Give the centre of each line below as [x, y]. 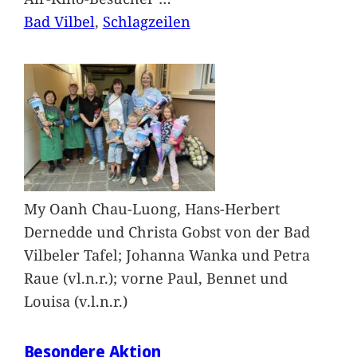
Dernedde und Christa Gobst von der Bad [167, 231]
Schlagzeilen [146, 22]
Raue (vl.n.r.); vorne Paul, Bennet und [155, 277]
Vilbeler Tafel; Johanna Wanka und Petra [167, 254]
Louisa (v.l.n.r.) [75, 300]
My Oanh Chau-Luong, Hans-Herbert [151, 208]
